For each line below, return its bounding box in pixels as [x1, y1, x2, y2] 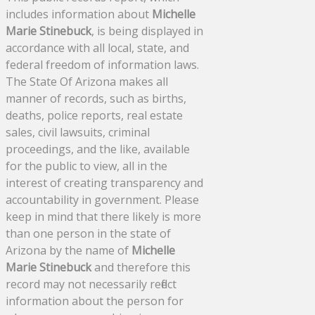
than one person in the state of [6, 225, 171, 241]
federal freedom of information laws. [6, 56, 199, 72]
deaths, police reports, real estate [6, 107, 183, 123]
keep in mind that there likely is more [6, 208, 201, 224]
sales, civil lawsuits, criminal [6, 124, 150, 140]
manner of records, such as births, [6, 90, 186, 106]
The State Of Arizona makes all [6, 73, 168, 89]
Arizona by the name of [6, 242, 131, 258]
